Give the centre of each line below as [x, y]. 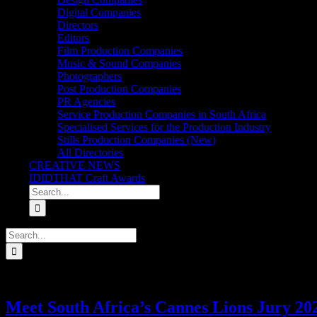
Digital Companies [99, 12]
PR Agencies [87, 102]
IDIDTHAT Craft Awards [87, 178]
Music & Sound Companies [120, 63]
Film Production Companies [120, 51]
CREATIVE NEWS [75, 165]
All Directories [91, 152]
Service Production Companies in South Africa [162, 114]
